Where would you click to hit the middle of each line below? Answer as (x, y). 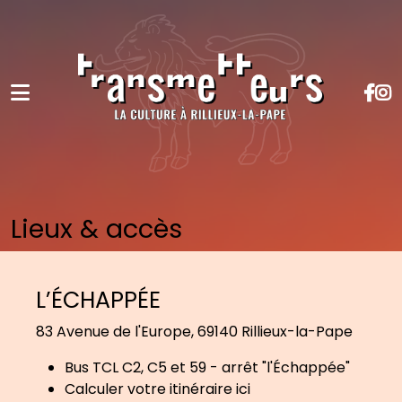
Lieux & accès (96, 228)
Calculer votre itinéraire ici (157, 389)
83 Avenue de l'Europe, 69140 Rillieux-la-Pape (194, 331)
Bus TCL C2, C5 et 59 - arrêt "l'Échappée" (207, 367)
